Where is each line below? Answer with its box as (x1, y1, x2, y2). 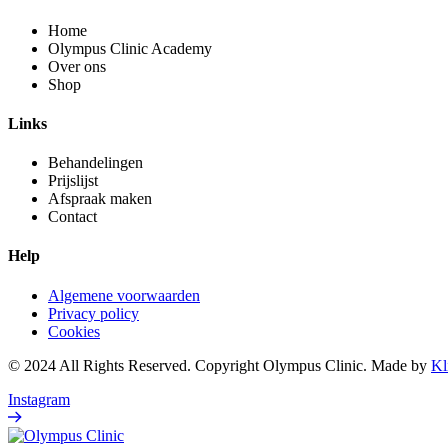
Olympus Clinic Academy (48, 39, 212, 57)
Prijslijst (48, 172, 98, 190)
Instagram (8, 390, 70, 408)
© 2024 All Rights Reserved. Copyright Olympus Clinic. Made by (8, 356, 431, 374)
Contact (48, 208, 97, 226)
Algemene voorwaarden (48, 286, 200, 304)
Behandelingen (48, 154, 143, 172)
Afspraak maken (48, 190, 152, 208)
